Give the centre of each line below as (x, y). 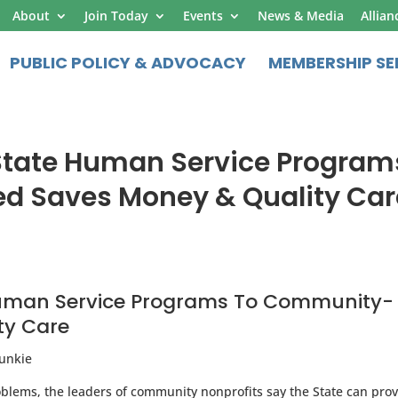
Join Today (116, 15)
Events (203, 15)
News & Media (301, 15)
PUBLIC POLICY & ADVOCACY (128, 63)
